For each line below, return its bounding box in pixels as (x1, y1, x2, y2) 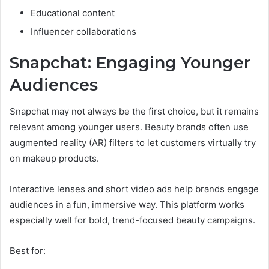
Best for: (10, 245, 46, 257)
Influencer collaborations (31, 25, 136, 37)
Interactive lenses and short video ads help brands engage (10, 183, 259, 195)
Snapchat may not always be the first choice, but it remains (10, 106, 259, 118)
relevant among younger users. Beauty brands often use (10, 121, 249, 133)
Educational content (31, 7, 115, 19)
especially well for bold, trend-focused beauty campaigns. (10, 214, 255, 226)
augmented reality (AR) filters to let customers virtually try (10, 137, 256, 149)
